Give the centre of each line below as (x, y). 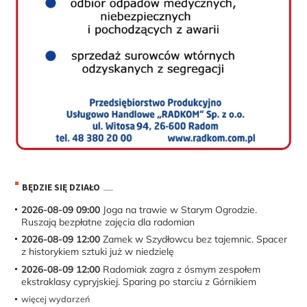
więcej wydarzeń (56, 299)
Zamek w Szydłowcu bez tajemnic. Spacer (194, 240)
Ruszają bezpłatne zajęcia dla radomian (108, 222)
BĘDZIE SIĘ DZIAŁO (61, 187)
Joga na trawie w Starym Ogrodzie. (179, 209)
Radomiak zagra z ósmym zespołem (181, 269)
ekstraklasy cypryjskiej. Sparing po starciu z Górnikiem (139, 281)
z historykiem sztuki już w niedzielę (98, 252)
